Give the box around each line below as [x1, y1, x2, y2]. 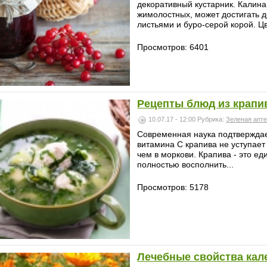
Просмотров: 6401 [137, 42, 209, 52]
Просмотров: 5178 [137, 182, 209, 193]
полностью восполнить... [137, 160, 234, 170]
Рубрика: [197, 116, 226, 123]
